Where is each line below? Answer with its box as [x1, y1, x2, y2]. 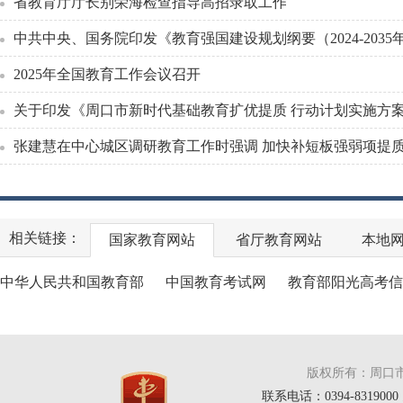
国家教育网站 [109, 232, 195, 247]
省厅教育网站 [236, 232, 322, 247]
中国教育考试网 [166, 274, 266, 290]
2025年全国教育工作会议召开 [13, 67, 201, 82]
